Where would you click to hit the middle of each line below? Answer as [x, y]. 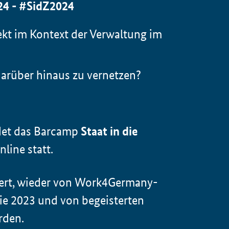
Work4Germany [114, 182]
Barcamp [58, 131]
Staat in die [110, 131]
